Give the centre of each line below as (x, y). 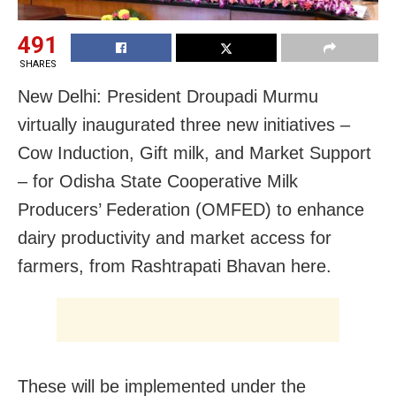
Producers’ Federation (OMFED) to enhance (191, 209)
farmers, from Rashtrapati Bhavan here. (175, 266)
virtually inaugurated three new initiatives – (184, 124)
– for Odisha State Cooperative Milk (158, 181)
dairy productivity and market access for (175, 237)
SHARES (38, 64)
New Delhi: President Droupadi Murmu (168, 96)
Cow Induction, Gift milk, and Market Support (194, 152)
